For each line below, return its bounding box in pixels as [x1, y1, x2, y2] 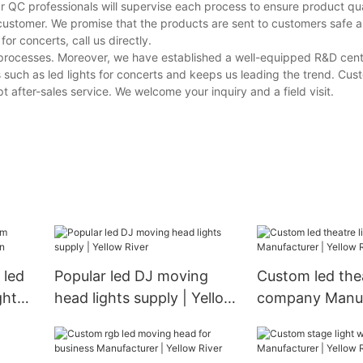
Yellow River [256, 311, 340, 329]
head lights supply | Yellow [53, 289, 236, 307]
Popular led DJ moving [53, 267, 208, 285]
